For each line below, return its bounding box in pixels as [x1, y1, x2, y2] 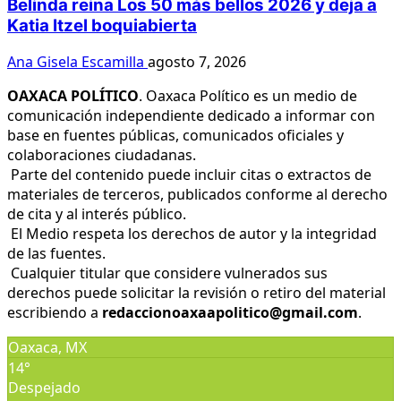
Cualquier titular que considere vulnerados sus [7, 263, 328, 284]
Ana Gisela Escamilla [7, 52, 148, 73]
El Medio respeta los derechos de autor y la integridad [7, 224, 377, 244]
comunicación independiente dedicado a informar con [7, 106, 375, 126]
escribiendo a [7, 303, 102, 323]
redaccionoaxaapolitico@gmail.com [102, 303, 358, 323]
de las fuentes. [7, 243, 106, 264]
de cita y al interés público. [7, 204, 186, 225]
